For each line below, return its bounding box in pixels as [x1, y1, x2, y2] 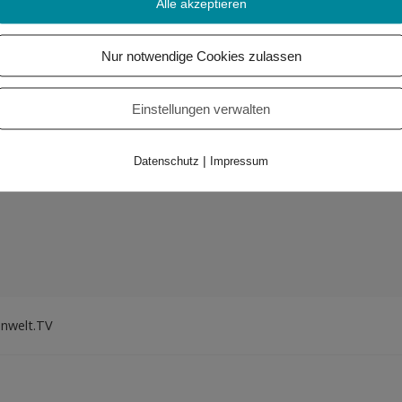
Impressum [210, 153, 268, 167]
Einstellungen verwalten [132, 100, 270, 116]
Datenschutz [134, 153, 199, 167]
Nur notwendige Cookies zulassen [100, 48, 301, 63]
